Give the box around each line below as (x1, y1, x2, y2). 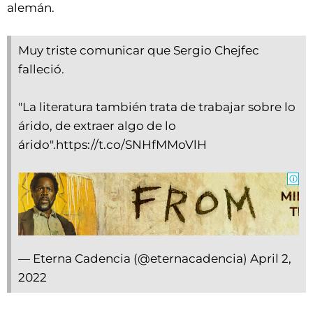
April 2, (250, 251, 291, 265)
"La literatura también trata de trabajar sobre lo (18, 100, 296, 114)
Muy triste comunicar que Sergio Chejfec (18, 43, 259, 57)
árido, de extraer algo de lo (18, 119, 176, 133)
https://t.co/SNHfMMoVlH (56, 138, 207, 152)
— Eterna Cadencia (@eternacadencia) (18, 251, 250, 265)
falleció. (18, 62, 64, 76)
